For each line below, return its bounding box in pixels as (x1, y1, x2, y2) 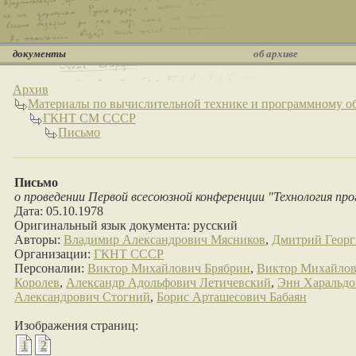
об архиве (253, 48, 298, 60)
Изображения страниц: (14, 319, 138, 332)
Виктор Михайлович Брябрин (87, 261, 250, 275)
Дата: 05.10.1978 (14, 204, 103, 218)
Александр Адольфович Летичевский (66, 276, 271, 289)
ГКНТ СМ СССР (43, 111, 136, 125)
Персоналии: (14, 261, 87, 275)
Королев (14, 276, 60, 289)
